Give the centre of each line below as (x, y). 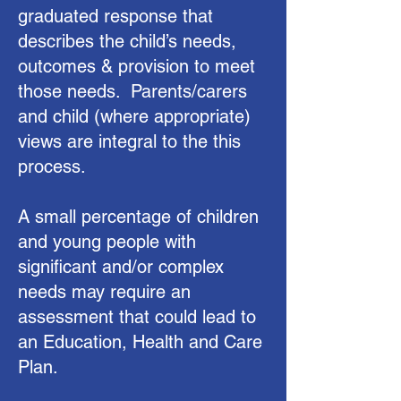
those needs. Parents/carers (132, 91)
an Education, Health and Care (140, 342)
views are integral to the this (129, 141)
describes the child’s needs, (127, 41)
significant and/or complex (121, 267)
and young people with (107, 242)
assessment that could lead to (137, 317)
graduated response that (115, 16)
